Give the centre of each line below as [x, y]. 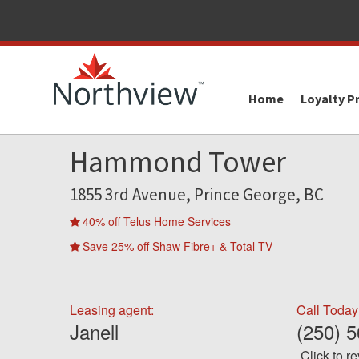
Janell [94, 331]
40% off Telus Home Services [157, 221]
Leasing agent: [112, 310]
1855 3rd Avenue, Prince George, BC [197, 194]
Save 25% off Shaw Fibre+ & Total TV [177, 246]
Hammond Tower [178, 162]
